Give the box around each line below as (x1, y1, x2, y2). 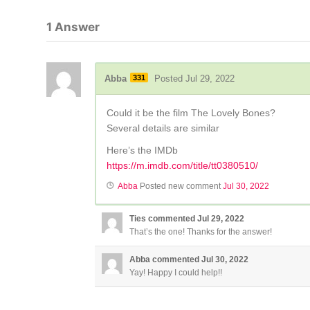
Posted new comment (138, 181, 224, 192)
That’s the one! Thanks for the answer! (129, 227, 273, 237)
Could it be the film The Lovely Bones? (107, 107, 276, 119)
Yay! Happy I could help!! (129, 268, 223, 278)
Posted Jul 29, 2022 (154, 73, 235, 84)
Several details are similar (107, 122, 220, 134)
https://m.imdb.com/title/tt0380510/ (107, 160, 259, 172)
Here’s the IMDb (107, 145, 179, 156)
